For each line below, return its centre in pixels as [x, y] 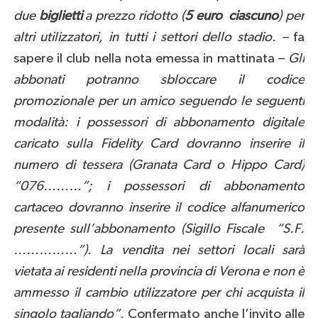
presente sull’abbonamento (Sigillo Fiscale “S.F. [159, 229]
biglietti [59, 16]
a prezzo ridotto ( [133, 16]
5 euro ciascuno [231, 16]
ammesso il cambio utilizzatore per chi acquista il [159, 293]
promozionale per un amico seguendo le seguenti [159, 102]
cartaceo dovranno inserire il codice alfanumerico [159, 208]
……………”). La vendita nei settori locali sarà [159, 251]
